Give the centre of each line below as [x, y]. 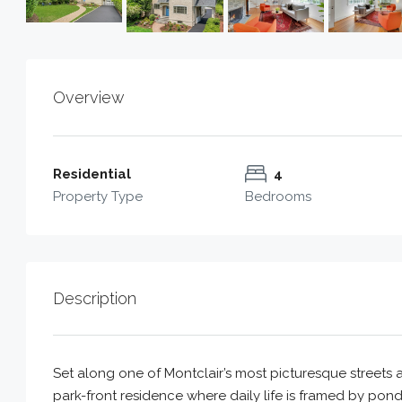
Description [95, 298]
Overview [89, 97]
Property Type [98, 196]
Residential [92, 174]
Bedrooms [279, 196]
